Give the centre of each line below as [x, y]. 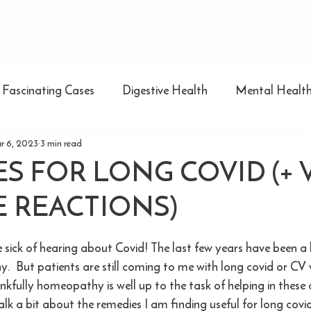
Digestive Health [165, 90]
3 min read [61, 143]
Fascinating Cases [48, 90]
